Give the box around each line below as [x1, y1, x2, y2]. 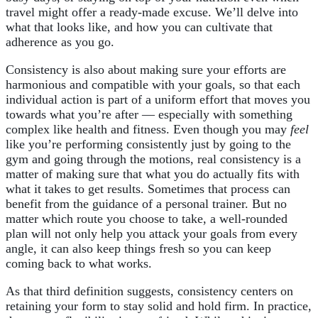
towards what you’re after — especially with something [6, 107, 292, 122]
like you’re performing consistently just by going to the [6, 137, 291, 152]
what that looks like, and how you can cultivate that [6, 20, 273, 35]
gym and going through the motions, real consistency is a [6, 152, 301, 167]
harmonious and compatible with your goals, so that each [6, 77, 300, 92]
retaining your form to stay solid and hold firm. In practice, [6, 299, 312, 314]
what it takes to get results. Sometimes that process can [6, 182, 290, 197]
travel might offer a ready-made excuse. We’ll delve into [6, 5, 298, 20]
